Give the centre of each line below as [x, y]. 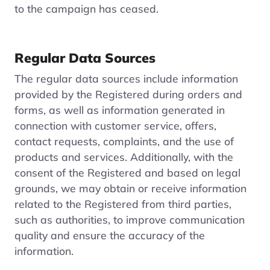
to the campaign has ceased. [86, 8]
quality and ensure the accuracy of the [110, 235]
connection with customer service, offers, [115, 125]
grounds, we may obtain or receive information [130, 188]
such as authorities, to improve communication [130, 219]
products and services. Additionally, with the [124, 156]
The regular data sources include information [126, 78]
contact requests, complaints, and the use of [124, 141]
